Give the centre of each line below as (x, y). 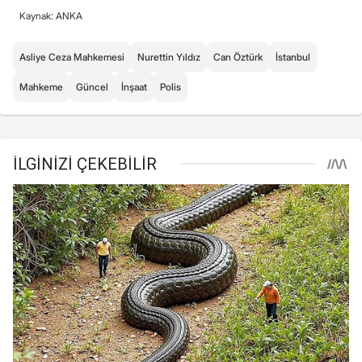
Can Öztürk (238, 57)
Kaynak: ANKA (51, 15)
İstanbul (293, 57)
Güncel (92, 86)
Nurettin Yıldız (169, 57)
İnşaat (134, 86)
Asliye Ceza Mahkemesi (72, 57)
